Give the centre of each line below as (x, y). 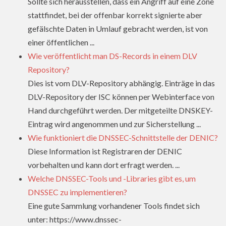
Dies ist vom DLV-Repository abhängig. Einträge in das (121, 83)
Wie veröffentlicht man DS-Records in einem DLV (112, 56)
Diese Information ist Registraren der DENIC (105, 151)
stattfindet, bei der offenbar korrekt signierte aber (115, 15)
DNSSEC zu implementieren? (77, 192)
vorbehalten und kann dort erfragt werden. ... (104, 165)
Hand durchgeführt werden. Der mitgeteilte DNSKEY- (120, 110)
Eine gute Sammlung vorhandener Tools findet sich (114, 206)
